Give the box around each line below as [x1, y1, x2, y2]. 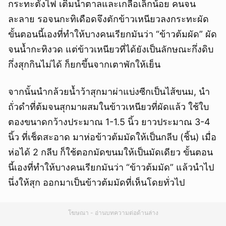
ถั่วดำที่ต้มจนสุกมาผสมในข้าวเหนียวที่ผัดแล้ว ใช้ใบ [8, 101, 209, 112]
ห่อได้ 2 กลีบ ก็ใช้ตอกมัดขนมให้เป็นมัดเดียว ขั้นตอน [8, 147, 213, 158]
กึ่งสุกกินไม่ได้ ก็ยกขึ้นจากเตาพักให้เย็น [8, 59, 160, 70]
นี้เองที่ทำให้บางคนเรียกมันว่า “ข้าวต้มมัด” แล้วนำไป [8, 162, 214, 173]
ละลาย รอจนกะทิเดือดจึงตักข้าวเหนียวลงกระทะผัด [8, 14, 209, 25]
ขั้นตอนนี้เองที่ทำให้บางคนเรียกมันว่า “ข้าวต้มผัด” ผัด [8, 29, 217, 40]
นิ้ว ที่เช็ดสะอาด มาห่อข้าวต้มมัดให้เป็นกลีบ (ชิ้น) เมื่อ [8, 132, 216, 143]
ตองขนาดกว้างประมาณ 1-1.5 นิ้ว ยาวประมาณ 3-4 [8, 117, 210, 128]
